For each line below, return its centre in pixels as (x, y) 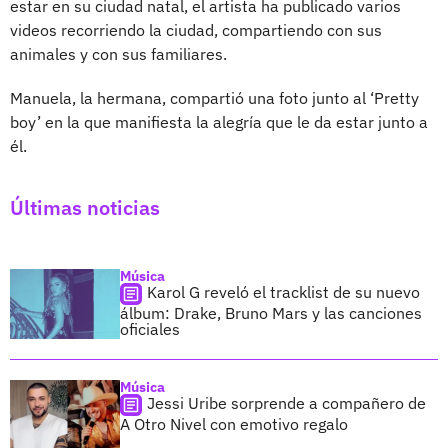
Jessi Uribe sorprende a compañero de (286, 402)
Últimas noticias (85, 207)
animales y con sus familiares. (118, 53)
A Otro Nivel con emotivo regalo (234, 423)
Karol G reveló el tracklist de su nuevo (283, 291)
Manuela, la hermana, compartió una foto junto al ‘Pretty (214, 97)
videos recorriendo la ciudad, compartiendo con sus (196, 29)
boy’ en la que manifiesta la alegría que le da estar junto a (219, 121)
